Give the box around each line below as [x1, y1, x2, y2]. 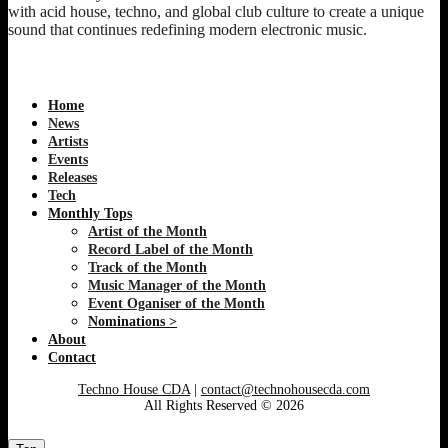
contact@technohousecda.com [201, 381, 370, 397]
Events [48, 151, 88, 167]
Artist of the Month [88, 223, 207, 239]
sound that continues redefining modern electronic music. [8, 20, 367, 38]
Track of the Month [88, 259, 207, 275]
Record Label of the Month [88, 241, 253, 257]
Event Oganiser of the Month [88, 295, 265, 311]
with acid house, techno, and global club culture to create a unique [8, 2, 424, 20]
